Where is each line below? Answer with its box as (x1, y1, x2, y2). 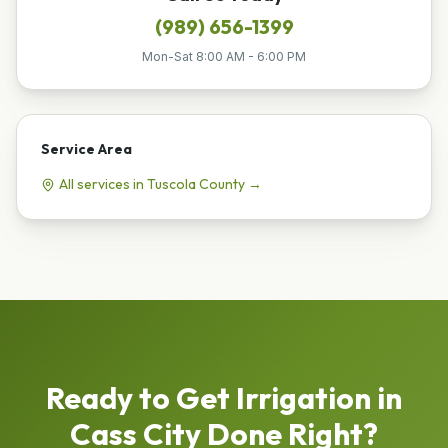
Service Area (41, 139, 132, 158)
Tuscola (147, 174, 196, 193)
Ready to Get (46, 378, 236, 417)
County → (196, 174, 262, 193)
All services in (59, 174, 147, 193)
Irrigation (236, 378, 371, 417)
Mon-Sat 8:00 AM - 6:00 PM (142, 48, 306, 64)
